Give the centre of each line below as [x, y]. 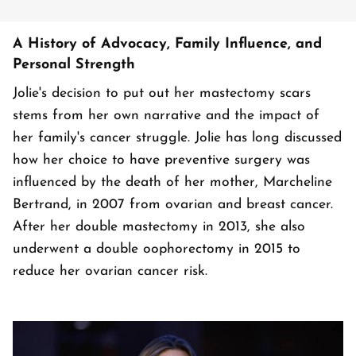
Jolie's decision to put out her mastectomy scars [162, 94]
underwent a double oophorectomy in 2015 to [157, 250]
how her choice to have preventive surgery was [161, 161]
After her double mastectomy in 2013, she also [159, 227]
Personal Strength [74, 65]
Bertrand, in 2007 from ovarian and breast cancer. [173, 205]
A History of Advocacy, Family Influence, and [167, 44]
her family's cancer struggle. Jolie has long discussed [177, 138]
